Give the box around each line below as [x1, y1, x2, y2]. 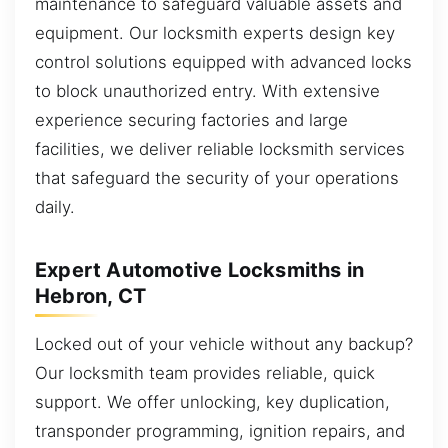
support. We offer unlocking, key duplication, [35, 392, 390, 413]
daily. [35, 197, 75, 218]
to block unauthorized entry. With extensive [35, 81, 380, 102]
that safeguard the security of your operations [35, 168, 399, 189]
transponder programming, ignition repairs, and [35, 421, 405, 442]
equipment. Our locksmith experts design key [35, 23, 395, 44]
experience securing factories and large [35, 110, 348, 131]
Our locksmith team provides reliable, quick [35, 363, 375, 384]
